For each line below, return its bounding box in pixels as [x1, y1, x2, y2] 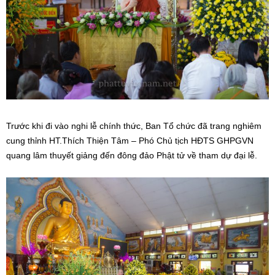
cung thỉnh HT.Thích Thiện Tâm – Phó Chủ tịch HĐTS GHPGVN [6, 135, 254, 145]
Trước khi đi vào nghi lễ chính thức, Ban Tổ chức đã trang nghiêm [6, 120, 261, 131]
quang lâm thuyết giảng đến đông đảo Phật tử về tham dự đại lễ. [6, 150, 257, 160]
